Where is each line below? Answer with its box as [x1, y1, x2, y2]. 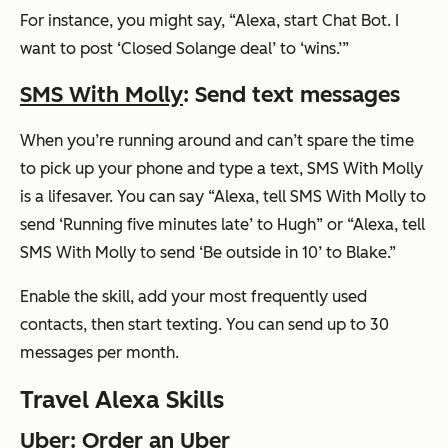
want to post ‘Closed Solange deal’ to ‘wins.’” [20, 39, 349, 59]
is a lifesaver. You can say [20, 187, 208, 207]
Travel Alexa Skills [20, 385, 224, 415]
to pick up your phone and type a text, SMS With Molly [20, 159, 423, 179]
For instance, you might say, [20, 11, 229, 31]
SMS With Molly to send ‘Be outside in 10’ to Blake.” [20, 243, 396, 263]
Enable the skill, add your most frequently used [20, 287, 367, 307]
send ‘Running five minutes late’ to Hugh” [20, 215, 327, 235]
